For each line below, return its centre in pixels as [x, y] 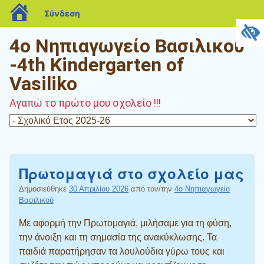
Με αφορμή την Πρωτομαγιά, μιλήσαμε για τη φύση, [125, 223]
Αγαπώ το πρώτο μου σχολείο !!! [85, 103]
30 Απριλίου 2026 [99, 189]
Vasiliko [43, 84]
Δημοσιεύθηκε [44, 189]
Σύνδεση [62, 13]
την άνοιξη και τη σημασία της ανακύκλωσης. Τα [118, 237]
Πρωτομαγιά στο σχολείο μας [131, 173]
